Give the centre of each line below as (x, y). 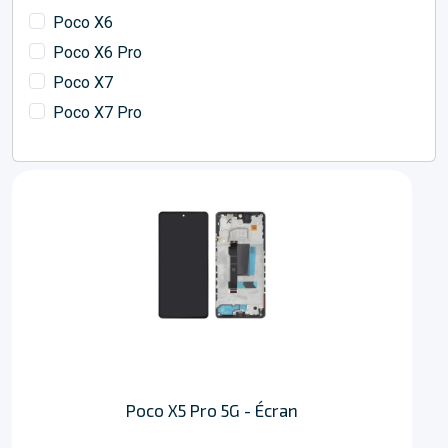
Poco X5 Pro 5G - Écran (212, 410)
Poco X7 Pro (97, 113)
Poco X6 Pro (97, 53)
